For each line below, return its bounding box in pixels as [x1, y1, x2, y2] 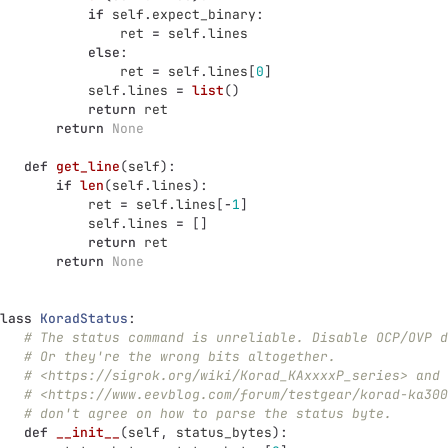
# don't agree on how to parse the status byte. [24, 405, 392, 422]
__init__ [56, 424, 120, 441]
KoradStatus [40, 310, 128, 327]
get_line [56, 158, 120, 175]
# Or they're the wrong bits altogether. [24, 348, 336, 365]
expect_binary [152, 6, 256, 23]
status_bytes [176, 424, 272, 441]
